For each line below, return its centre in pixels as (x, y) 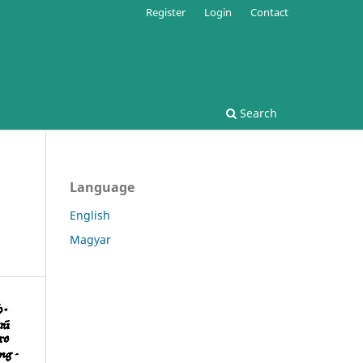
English (90, 215)
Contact (269, 12)
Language (102, 187)
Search (257, 113)
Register (166, 12)
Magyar (90, 239)
